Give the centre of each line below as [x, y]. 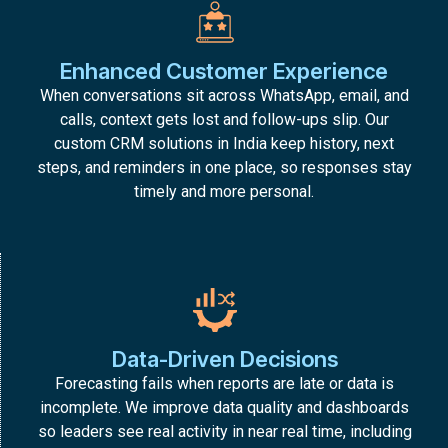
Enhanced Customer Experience [224, 70]
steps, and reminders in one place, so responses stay [224, 167]
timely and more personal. [224, 191]
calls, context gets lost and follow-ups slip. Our [224, 119]
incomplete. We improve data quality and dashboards [224, 408]
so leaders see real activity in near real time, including [224, 432]
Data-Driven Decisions [224, 359]
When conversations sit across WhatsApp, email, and [224, 95]
